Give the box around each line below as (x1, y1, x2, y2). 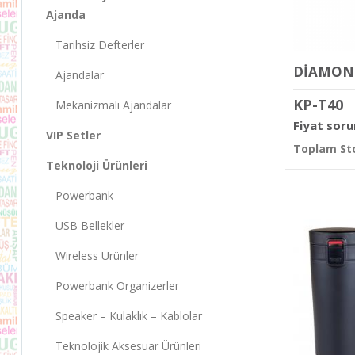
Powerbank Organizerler (46, 277, 179, 293)
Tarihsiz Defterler (46, 36, 144, 52)
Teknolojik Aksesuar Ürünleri (46, 338, 201, 353)
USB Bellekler (46, 217, 124, 233)
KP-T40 (292, 95, 344, 115)
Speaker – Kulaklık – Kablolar (46, 307, 202, 323)
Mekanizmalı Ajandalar (46, 97, 171, 113)
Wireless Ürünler (46, 247, 139, 263)
